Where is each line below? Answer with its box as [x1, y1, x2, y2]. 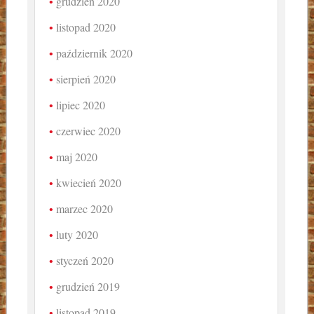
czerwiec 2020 [56, 123, 121, 139]
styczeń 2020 [56, 253, 114, 268]
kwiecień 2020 [56, 175, 122, 191]
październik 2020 [56, 46, 133, 61]
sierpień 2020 [56, 71, 116, 87]
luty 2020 [56, 227, 99, 243]
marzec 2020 [56, 201, 114, 217]
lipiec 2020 [56, 97, 106, 113]
